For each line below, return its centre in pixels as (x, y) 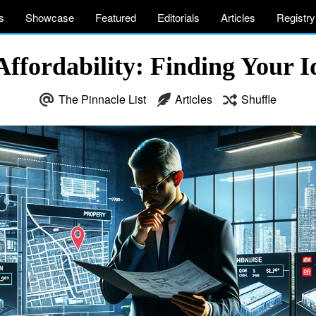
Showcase (50, 17)
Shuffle (259, 99)
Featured (116, 17)
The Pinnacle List (102, 99)
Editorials (178, 17)
